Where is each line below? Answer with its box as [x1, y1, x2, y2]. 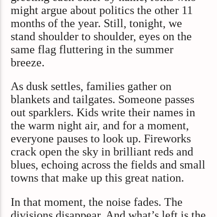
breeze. [11, 56, 45, 69]
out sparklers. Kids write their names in [11, 106, 196, 119]
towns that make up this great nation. [11, 171, 185, 185]
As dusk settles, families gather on [11, 80, 172, 93]
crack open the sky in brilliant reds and [11, 145, 194, 158]
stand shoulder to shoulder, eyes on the [11, 30, 192, 43]
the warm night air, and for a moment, [11, 119, 189, 132]
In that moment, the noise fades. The [11, 195, 183, 208]
